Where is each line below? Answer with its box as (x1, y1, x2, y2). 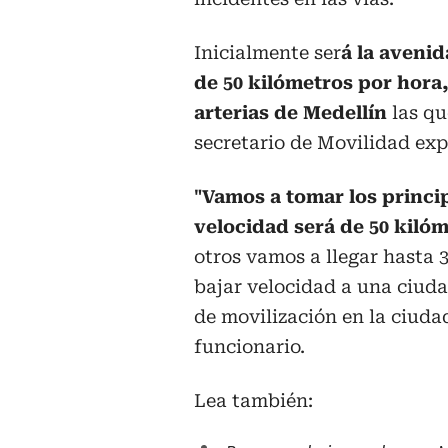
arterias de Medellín (194, 101, 387, 123)
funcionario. (194, 335, 305, 357)
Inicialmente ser (194, 41, 341, 63)
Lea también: (194, 389, 313, 411)
